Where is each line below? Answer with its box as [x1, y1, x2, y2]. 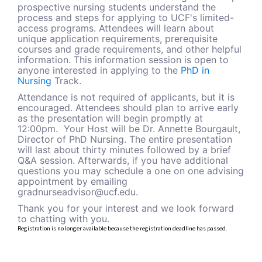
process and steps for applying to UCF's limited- [18, 12, 234, 24]
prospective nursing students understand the [18, 1, 216, 13]
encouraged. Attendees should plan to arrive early [18, 102, 239, 114]
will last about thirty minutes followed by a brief [18, 144, 231, 156]
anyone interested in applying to [18, 64, 164, 77]
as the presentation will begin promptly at [18, 112, 203, 125]
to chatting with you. [18, 213, 109, 225]
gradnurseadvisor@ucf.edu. [18, 186, 138, 198]
